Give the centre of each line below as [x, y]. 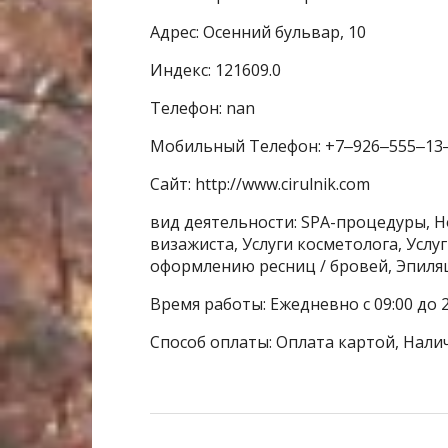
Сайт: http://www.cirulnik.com [260, 184]
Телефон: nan [202, 108]
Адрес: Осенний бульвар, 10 [258, 32]
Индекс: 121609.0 [215, 70]
